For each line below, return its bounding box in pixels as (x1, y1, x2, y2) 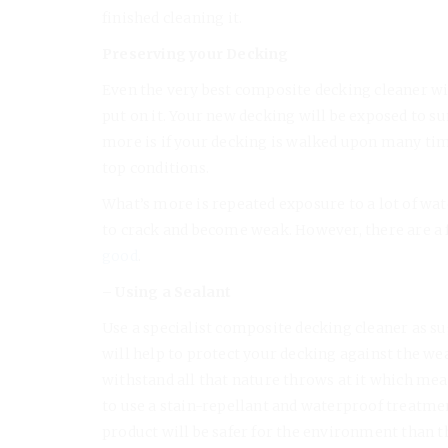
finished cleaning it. (102, 8, 243, 27)
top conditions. (102, 158, 209, 177)
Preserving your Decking (102, 44, 289, 63)
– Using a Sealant (102, 282, 232, 301)
